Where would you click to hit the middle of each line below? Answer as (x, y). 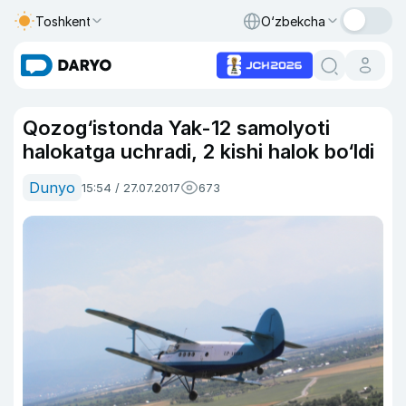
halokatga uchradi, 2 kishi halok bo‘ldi (198, 151)
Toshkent (63, 21)
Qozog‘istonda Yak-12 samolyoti (176, 128)
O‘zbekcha (293, 21)
